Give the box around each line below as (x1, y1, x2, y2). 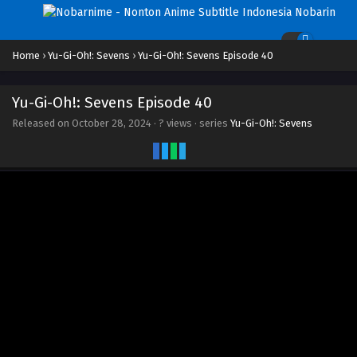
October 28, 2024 (72, 117, 151, 129)
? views (159, 117, 192, 129)
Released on (12, 117, 72, 129)
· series (192, 117, 230, 129)
